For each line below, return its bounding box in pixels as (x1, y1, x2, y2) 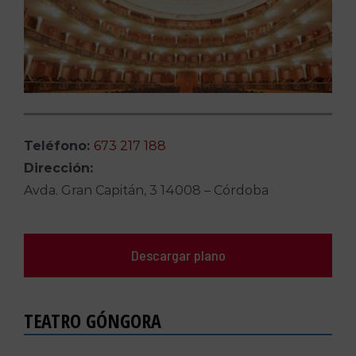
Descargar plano (130, 246, 226, 265)
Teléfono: (23, 138, 94, 154)
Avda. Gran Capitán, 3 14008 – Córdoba (23, 183, 269, 199)
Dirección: (23, 161, 93, 176)
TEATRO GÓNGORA (23, 308, 161, 335)
